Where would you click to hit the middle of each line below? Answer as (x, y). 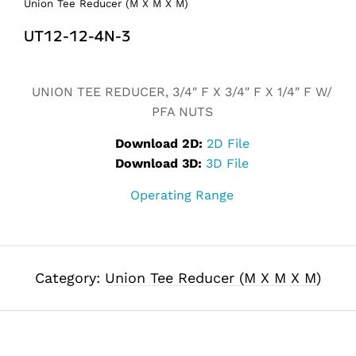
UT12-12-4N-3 (77, 35)
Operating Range (182, 195)
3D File (227, 163)
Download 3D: (159, 163)
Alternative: (60, 68)
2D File (228, 143)
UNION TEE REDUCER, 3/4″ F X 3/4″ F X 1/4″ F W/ (182, 91)
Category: (70, 277)
